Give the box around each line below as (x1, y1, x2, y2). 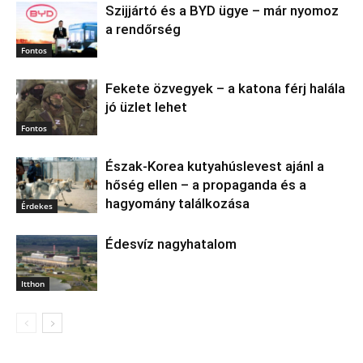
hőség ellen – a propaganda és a (105, 176, 306, 193)
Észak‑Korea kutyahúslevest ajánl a (105, 157, 324, 174)
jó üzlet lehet (105, 98, 187, 115)
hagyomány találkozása (105, 194, 250, 211)
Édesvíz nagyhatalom (105, 235, 237, 252)
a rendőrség (105, 20, 181, 37)
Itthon (21, 277, 45, 289)
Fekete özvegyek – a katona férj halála (105, 79, 345, 96)
